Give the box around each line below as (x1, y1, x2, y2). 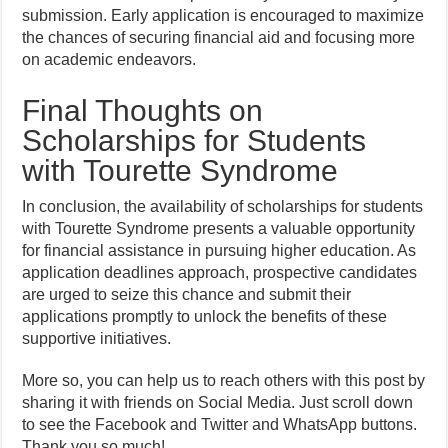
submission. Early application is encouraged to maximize (22, 7, 425, 24)
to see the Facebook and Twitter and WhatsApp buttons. (22, 416, 418, 433)
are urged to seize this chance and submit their (22, 286, 352, 303)
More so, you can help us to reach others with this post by (22, 372, 426, 389)
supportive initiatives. (22, 330, 172, 347)
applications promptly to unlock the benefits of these (22, 308, 388, 325)
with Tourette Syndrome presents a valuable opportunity (22, 220, 416, 237)
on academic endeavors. (22, 51, 197, 68)
